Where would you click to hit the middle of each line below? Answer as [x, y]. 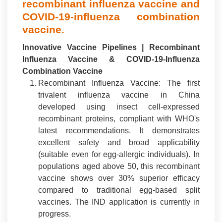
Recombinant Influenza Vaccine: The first [119, 83]
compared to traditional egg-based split [119, 190]
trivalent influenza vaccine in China [119, 95]
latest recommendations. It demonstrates [119, 131]
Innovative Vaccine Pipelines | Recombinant [111, 47]
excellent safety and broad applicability [119, 142]
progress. [55, 214]
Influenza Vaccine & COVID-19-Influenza [111, 59]
